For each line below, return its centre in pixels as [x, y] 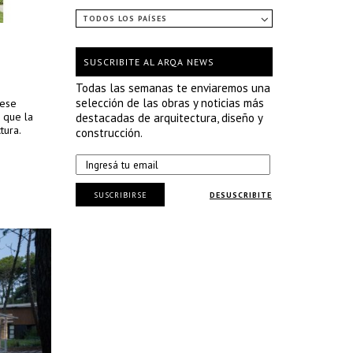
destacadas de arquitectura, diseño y [169, 118]
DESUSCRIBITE [241, 195]
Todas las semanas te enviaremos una [173, 88]
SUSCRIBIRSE [120, 195]
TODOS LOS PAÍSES [125, 19]
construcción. [109, 133]
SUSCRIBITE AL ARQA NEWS [149, 62]
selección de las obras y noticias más [170, 103]
